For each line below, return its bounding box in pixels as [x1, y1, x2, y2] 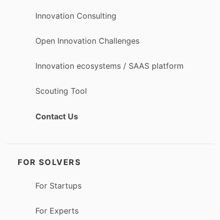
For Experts [35, 206, 79, 216]
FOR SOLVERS [18, 157, 81, 167]
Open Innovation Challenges [35, 36, 139, 46]
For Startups [35, 180, 82, 191]
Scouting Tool [35, 86, 87, 96]
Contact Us [35, 111, 78, 121]
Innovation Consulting [35, 10, 116, 21]
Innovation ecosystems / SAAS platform [35, 61, 184, 71]
